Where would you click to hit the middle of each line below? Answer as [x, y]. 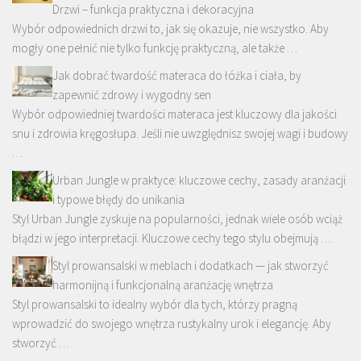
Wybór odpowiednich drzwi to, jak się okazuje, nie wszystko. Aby [170, 29]
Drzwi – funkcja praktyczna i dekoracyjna [153, 10]
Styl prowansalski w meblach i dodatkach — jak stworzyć [191, 266]
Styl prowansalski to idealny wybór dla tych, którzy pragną [155, 305]
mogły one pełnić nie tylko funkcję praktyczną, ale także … [155, 48]
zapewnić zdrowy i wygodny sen [132, 95]
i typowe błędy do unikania [118, 200]
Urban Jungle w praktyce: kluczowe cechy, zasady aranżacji [199, 180]
